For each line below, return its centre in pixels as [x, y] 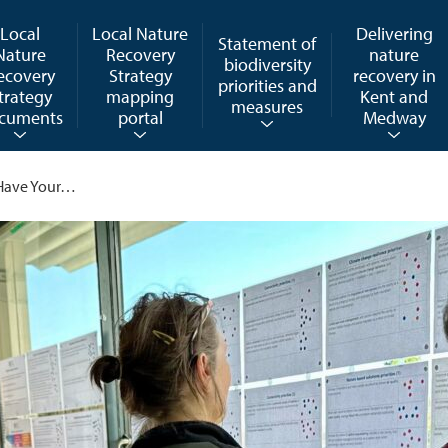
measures [267, 107]
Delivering [394, 33]
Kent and [394, 96]
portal [140, 117]
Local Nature [140, 33]
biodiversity [267, 65]
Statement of [267, 44]
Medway [394, 117]
